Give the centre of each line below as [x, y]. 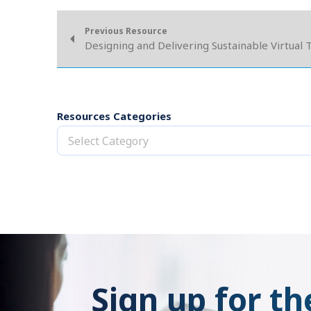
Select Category [108, 141]
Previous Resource [126, 31]
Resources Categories [114, 116]
